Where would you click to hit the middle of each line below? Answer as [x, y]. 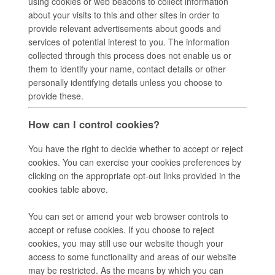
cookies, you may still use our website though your [126, 243]
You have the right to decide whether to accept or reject [136, 148]
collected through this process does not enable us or [130, 55]
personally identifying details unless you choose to [125, 82]
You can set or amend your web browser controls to [128, 216]
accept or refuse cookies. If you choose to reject [121, 229]
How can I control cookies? [95, 125]
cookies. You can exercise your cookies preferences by [135, 162]
